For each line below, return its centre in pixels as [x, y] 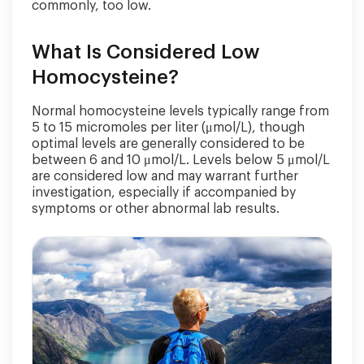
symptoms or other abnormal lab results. [156, 209]
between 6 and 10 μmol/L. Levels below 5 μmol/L [181, 160]
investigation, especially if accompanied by [164, 193]
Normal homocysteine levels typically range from [180, 111]
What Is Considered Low [146, 52]
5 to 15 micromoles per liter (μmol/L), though [168, 128]
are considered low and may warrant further [165, 176]
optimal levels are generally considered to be [168, 144]
